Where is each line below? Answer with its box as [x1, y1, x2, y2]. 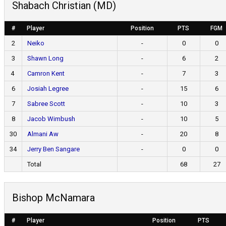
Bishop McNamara [12, 192, 95, 204]
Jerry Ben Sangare [27, 145, 80, 153]
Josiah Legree [27, 85, 69, 92]
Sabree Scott [27, 100, 65, 107]
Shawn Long [27, 54, 64, 62]
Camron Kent [27, 70, 65, 77]
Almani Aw [27, 130, 59, 138]
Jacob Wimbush [27, 115, 75, 123]
